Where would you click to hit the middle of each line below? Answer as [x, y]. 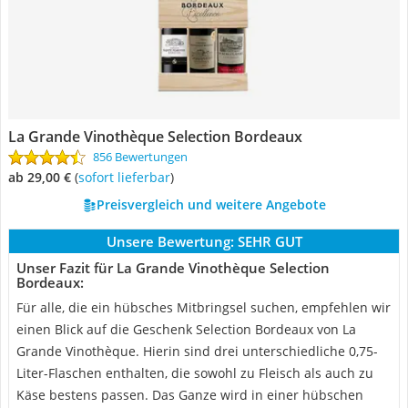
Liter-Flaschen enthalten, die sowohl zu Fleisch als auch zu [195, 373]
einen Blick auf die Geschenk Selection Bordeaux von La [186, 329]
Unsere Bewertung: [170, 241]
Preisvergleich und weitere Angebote [211, 204]
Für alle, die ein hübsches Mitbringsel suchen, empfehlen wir [204, 307]
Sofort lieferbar [127, 177]
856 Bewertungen [140, 157]
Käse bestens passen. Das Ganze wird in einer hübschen [190, 395]
